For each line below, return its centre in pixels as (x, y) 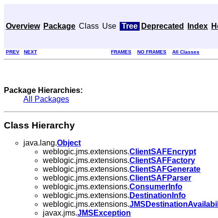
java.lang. (40, 143)
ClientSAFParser (160, 178)
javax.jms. (60, 213)
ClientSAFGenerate (165, 169)
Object (69, 143)
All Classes (186, 52)
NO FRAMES (152, 52)
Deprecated (163, 26)
